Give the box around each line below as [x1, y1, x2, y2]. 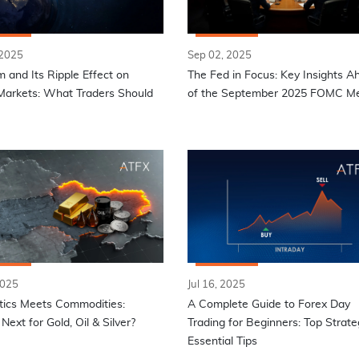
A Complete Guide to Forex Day [187, 299, 350, 311]
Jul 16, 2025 [187, 280, 245, 291]
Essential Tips [187, 336, 257, 348]
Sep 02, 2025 [187, 50, 252, 62]
